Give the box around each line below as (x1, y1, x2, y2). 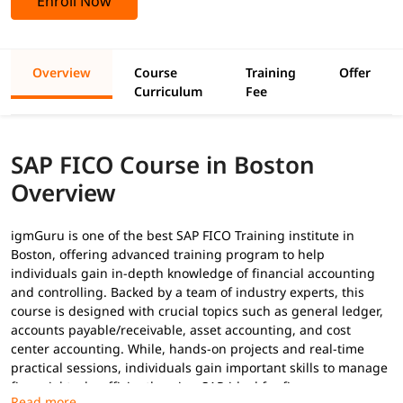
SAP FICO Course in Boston (11, 148, 315, 181)
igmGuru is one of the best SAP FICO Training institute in (11, 226, 354, 244)
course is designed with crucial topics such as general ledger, (11, 301, 383, 319)
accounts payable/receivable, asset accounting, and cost (11, 320, 351, 338)
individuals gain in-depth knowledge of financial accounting (11, 264, 375, 282)
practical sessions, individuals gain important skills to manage (11, 358, 388, 376)
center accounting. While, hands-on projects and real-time (11, 339, 364, 357)
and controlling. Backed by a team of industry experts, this (11, 282, 364, 300)
